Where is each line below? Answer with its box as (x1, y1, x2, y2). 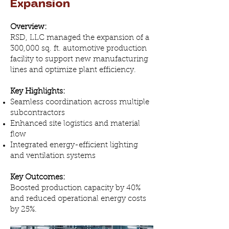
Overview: (10, 24, 47, 31)
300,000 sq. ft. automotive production (10, 45, 147, 53)
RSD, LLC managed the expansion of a (10, 34, 149, 42)
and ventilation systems (10, 152, 96, 160)
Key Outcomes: (10, 174, 65, 181)
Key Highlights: (10, 88, 65, 96)
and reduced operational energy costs (10, 195, 146, 203)
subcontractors (10, 109, 65, 117)
